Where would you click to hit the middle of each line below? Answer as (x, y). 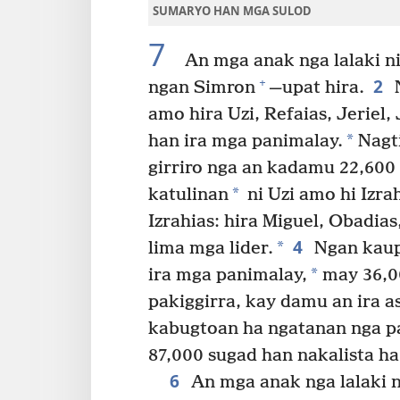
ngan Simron (202, 87)
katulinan (188, 195)
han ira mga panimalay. (246, 141)
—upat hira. (317, 87)
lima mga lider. (211, 248)
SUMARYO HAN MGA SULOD (232, 10)
